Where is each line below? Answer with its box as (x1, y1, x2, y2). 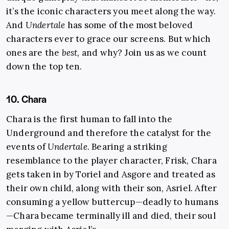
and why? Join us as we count (81, 47, 207, 59)
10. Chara (6, 92, 47, 106)
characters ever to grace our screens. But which (6, 33, 211, 45)
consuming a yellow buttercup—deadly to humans (6, 196, 219, 208)
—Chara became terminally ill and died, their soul (6, 210, 216, 222)
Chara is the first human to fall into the (6, 113, 173, 125)
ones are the (6, 47, 62, 59)
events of (6, 141, 48, 153)
